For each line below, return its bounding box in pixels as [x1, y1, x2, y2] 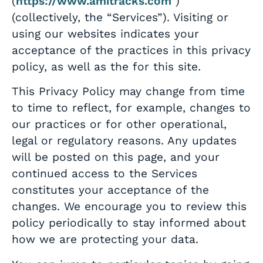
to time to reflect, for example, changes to [12, 101, 251, 115]
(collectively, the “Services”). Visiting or [12, 11, 228, 25]
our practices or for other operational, [12, 117, 227, 131]
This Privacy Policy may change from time [12, 85, 245, 99]
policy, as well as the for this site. [12, 60, 201, 74]
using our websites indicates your [12, 27, 199, 41]
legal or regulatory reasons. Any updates [12, 134, 237, 148]
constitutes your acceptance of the [12, 183, 209, 197]
